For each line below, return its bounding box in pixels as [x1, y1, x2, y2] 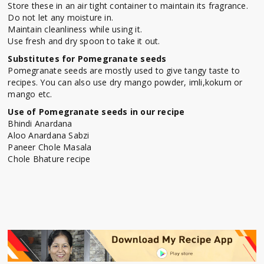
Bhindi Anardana [8, 118, 72, 130]
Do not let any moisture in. [8, 12, 114, 24]
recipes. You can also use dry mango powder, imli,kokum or [8, 77, 243, 88]
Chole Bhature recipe [8, 153, 91, 165]
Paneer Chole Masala [8, 141, 92, 153]
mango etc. [8, 88, 52, 100]
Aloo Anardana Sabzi [8, 130, 90, 141]
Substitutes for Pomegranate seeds [8, 53, 167, 65]
